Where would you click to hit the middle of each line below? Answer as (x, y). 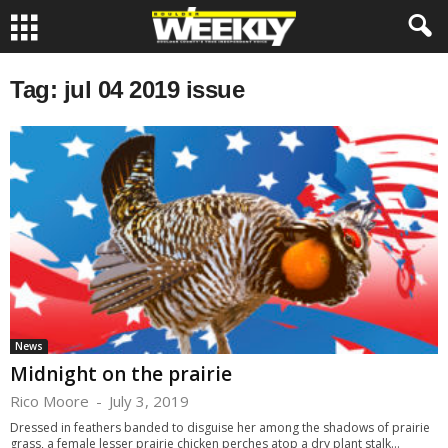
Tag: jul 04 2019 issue (127, 89)
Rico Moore (49, 401)
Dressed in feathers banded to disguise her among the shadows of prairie (220, 428)
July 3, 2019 (149, 401)
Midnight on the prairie (121, 374)
